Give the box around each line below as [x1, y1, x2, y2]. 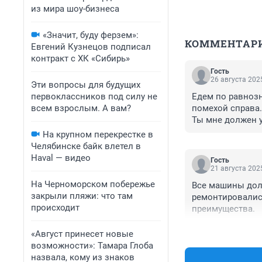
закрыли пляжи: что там [31, 191, 133, 201]
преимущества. [192, 204, 255, 215]
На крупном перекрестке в [43, 129, 153, 140]
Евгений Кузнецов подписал [31, 42, 151, 52]
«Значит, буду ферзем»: [43, 30, 139, 40]
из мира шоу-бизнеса [31, 4, 119, 14]
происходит [31, 202, 80, 213]
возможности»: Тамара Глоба [31, 240, 153, 251]
